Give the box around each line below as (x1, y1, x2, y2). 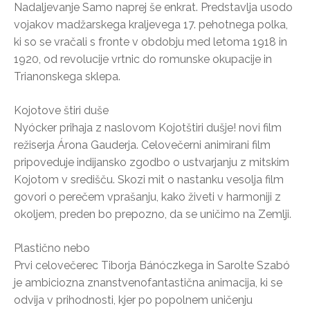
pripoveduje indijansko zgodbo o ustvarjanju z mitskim (14, 155, 289, 169)
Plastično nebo (14, 241, 90, 255)
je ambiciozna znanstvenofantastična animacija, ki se (14, 275, 282, 289)
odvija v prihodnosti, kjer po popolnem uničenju (14, 293, 253, 307)
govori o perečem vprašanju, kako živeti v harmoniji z (14, 190, 281, 203)
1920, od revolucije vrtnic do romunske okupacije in (14, 52, 272, 66)
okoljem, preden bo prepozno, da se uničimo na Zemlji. (14, 207, 291, 221)
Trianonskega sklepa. (14, 69, 120, 83)
